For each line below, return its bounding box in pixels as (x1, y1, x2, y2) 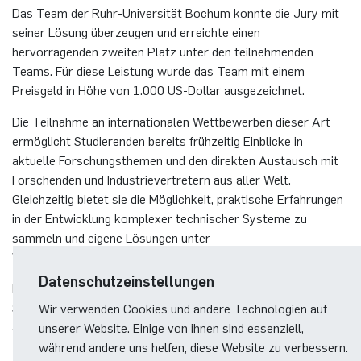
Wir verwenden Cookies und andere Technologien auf (39, 299, 327, 316)
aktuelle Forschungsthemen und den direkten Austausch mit (12, 151, 338, 168)
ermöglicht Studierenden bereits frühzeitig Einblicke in (12, 132, 303, 149)
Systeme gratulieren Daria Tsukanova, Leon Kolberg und (12, 299, 318, 316)
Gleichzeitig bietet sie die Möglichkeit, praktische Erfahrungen (12, 190, 343, 207)
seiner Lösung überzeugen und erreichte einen (12, 23, 260, 40)
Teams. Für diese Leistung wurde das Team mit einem (12, 62, 305, 79)
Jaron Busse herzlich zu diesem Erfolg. (12, 318, 224, 335)
